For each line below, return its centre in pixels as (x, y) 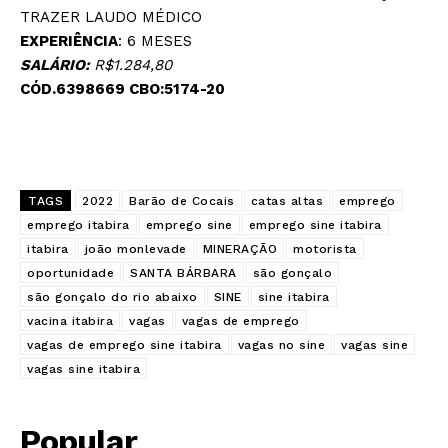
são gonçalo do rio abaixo (112, 297)
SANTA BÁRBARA (183, 273)
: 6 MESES (155, 41)
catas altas (286, 201)
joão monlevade (135, 249)
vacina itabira (70, 321)
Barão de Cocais (182, 201)
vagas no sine (281, 345)
